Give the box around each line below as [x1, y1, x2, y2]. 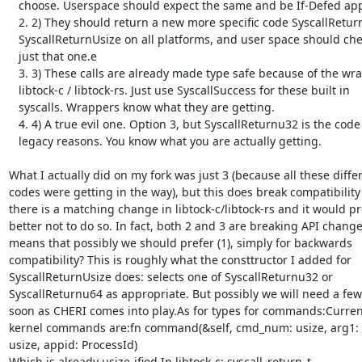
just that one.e [8, 48, 19, 64]
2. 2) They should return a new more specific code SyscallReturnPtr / [8, 14, 19, 30]
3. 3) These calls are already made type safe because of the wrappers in [8, 65, 19, 81]
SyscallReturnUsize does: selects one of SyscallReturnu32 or [8, 268, 333, 284]
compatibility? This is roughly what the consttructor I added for [8, 251, 351, 267]
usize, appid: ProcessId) [8, 336, 137, 352]
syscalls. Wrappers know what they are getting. [8, 99, 19, 115]
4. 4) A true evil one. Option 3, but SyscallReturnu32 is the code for [8, 116, 19, 132]
